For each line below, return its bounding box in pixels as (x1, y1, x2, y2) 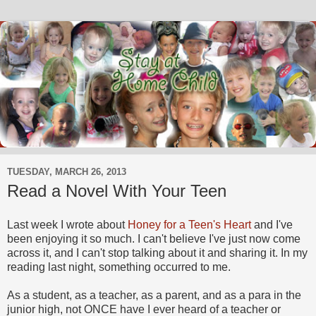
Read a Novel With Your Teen (7, 181, 226, 201)
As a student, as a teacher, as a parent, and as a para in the (7, 288, 301, 301)
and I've (251, 218, 293, 231)
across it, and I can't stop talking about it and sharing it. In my (7, 246, 308, 259)
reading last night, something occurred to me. (7, 260, 231, 273)
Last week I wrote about (7, 218, 128, 231)
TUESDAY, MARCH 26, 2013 (7, 166, 126, 177)
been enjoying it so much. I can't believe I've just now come (7, 232, 300, 245)
